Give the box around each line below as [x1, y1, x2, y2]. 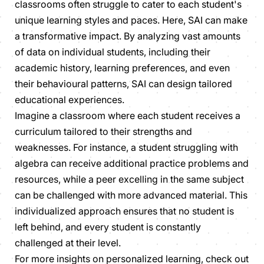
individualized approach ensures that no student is [15, 204, 234, 217]
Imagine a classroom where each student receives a [15, 109, 240, 121]
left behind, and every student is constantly [15, 220, 201, 233]
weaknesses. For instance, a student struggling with [15, 141, 238, 153]
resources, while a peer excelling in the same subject [15, 173, 244, 185]
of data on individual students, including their [15, 45, 210, 58]
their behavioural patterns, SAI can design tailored [15, 77, 232, 90]
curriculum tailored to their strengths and [15, 125, 192, 137]
